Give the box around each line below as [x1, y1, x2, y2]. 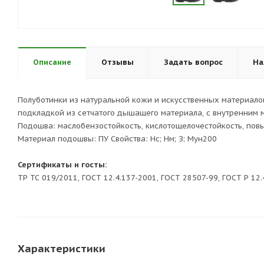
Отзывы [101, 57, 134, 67]
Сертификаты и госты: [18, 160, 107, 170]
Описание [33, 57, 71, 67]
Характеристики [18, 242, 105, 255]
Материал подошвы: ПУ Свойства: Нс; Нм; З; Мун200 [18, 134, 217, 144]
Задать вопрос [164, 57, 223, 67]
